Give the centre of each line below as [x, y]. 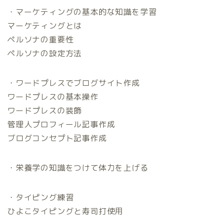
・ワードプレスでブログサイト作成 [74, 83]
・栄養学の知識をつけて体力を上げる [78, 167]
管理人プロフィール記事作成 [61, 124]
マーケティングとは [45, 25]
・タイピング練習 [41, 197]
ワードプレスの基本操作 [53, 96]
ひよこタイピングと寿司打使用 [66, 211]
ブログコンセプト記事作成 [57, 138]
